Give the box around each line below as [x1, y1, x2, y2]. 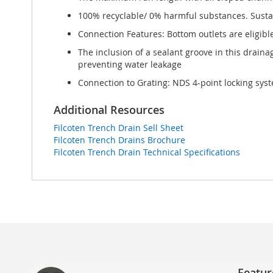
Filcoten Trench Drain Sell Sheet [54, 122, 183, 133]
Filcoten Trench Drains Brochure [54, 134, 185, 146]
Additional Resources [54, 102, 165, 117]
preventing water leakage [78, 58, 182, 70]
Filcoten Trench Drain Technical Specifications [54, 146, 240, 158]
